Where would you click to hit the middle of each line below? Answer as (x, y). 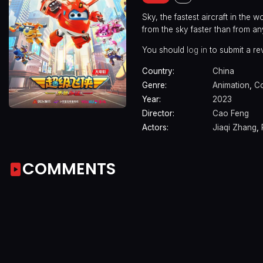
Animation (231, 85)
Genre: (154, 85)
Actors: (155, 128)
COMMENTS (69, 168)
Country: (158, 71)
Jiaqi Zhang (235, 128)
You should (164, 50)
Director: (158, 114)
